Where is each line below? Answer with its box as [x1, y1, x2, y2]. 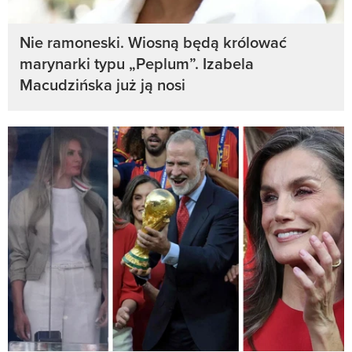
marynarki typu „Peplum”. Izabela [20, 52, 254, 75]
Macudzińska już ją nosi [20, 73, 185, 97]
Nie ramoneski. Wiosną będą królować [20, 31, 287, 54]
